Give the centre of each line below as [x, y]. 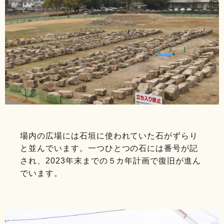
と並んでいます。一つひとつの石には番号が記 [109, 148]
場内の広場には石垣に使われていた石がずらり [109, 135]
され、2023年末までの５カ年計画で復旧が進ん [111, 160]
